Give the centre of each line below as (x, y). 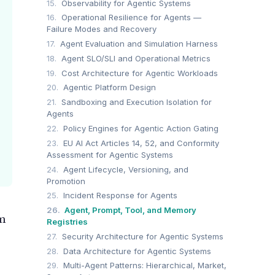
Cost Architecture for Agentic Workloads (138, 73)
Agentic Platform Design (108, 87)
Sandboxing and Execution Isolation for (135, 102)
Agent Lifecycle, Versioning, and (125, 169)
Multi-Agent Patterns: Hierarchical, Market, (144, 265)
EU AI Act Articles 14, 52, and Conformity (140, 143)
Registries (67, 222)
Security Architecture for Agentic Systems (141, 236)
